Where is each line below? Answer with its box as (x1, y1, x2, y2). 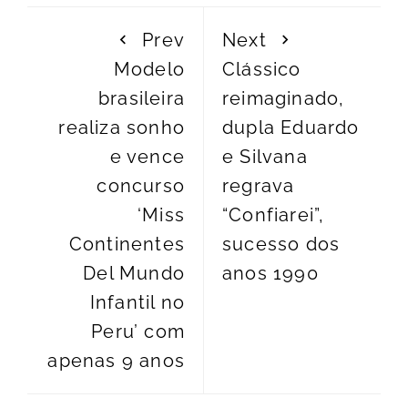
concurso (97, 175, 185, 198)
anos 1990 (222, 262, 319, 285)
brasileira (98, 87, 185, 110)
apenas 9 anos (47, 350, 185, 372)
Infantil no (89, 291, 185, 314)
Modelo (113, 58, 185, 81)
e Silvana (222, 146, 308, 168)
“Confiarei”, (222, 204, 325, 227)
